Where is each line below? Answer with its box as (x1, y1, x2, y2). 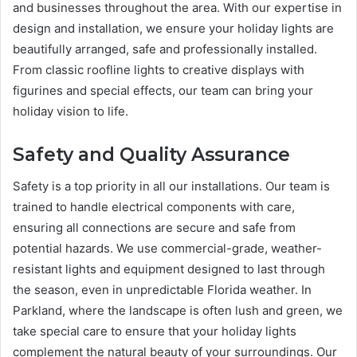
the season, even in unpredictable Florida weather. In (13, 282, 312, 298)
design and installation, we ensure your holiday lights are (13, 20, 334, 36)
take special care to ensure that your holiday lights (13, 324, 296, 339)
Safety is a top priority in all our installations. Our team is (13, 178, 330, 194)
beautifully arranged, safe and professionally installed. (13, 41, 317, 57)
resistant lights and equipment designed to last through (13, 261, 325, 277)
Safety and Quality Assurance (13, 143, 290, 166)
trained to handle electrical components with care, (13, 199, 295, 215)
